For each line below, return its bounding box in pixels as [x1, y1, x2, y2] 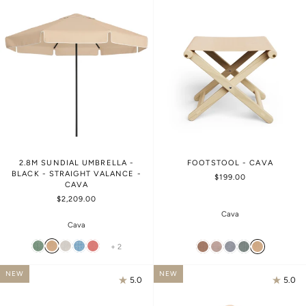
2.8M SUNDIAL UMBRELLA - [18, 158, 135, 167]
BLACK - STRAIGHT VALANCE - [12, 169, 141, 178]
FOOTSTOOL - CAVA [187, 158, 273, 167]
